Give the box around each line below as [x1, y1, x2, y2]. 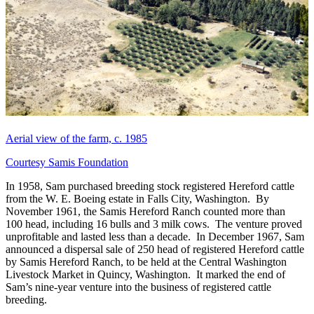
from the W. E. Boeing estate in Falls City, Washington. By [6, 192, 269, 205]
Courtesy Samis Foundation [6, 156, 128, 168]
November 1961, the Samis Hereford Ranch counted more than [6, 205, 285, 217]
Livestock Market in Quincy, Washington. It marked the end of [6, 268, 285, 280]
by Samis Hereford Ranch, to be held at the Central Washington [6, 255, 287, 268]
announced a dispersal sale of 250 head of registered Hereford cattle [6, 243, 304, 255]
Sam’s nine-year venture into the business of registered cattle [6, 280, 271, 293]
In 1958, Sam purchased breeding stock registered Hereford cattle [6, 179, 294, 192]
